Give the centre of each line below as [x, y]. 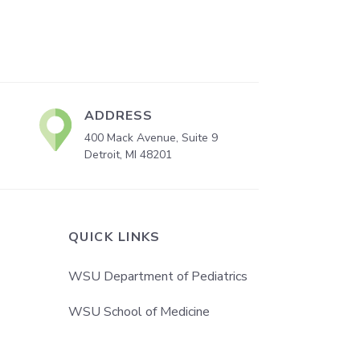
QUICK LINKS [115, 237]
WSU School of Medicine [139, 312]
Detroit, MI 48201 [128, 155]
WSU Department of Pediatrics [158, 276]
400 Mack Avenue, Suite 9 [151, 138]
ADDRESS [119, 116]
